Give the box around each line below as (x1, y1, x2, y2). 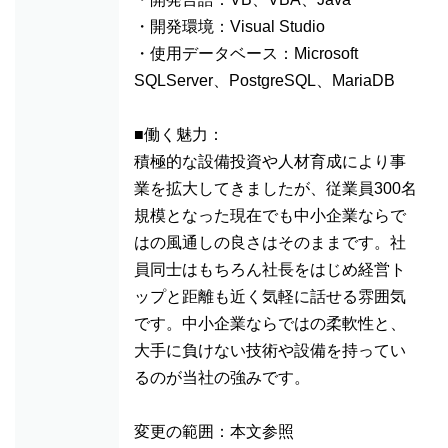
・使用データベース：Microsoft (134, 45, 358, 62)
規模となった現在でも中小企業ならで (134, 207, 406, 224)
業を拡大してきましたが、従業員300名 (134, 180, 417, 197)
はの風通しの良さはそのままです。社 (134, 234, 406, 251)
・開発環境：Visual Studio (134, 18, 325, 35)
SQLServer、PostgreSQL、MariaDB (134, 72, 395, 89)
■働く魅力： (134, 126, 224, 143)
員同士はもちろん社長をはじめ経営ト (134, 261, 406, 278)
